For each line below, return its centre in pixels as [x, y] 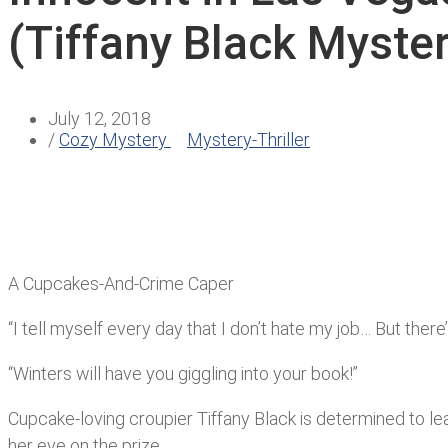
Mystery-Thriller [248, 140]
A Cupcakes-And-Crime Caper [121, 284]
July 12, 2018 [99, 119]
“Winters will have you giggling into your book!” [183, 374]
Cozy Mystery [115, 140]
